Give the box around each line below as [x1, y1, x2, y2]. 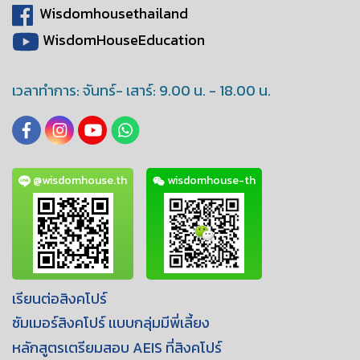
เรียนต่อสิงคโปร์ [12, 287, 107, 309]
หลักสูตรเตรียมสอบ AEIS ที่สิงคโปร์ [12, 336, 222, 358]
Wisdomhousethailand [39, 2, 189, 24]
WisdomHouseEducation [42, 28, 205, 51]
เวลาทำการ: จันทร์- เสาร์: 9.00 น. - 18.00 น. [12, 80, 271, 102]
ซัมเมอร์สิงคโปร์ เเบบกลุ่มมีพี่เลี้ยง [12, 311, 210, 333]
